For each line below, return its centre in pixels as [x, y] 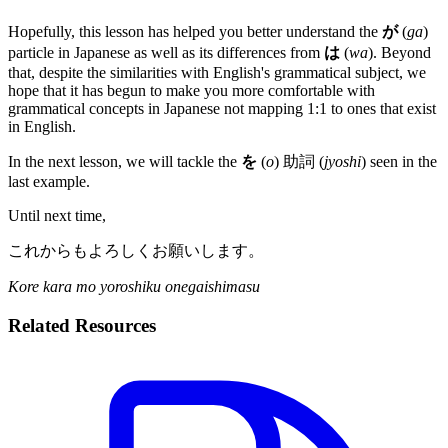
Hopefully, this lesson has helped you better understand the [195, 32]
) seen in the [399, 162]
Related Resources [82, 325]
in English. [42, 127]
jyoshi [342, 162]
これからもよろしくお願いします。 [136, 251]
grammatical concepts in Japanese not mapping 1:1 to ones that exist [222, 109]
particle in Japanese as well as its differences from [166, 53]
